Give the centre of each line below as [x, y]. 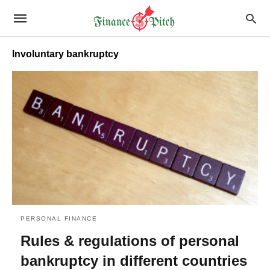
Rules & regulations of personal [130, 240]
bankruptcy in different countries [134, 260]
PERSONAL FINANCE [59, 218]
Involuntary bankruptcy [65, 54]
